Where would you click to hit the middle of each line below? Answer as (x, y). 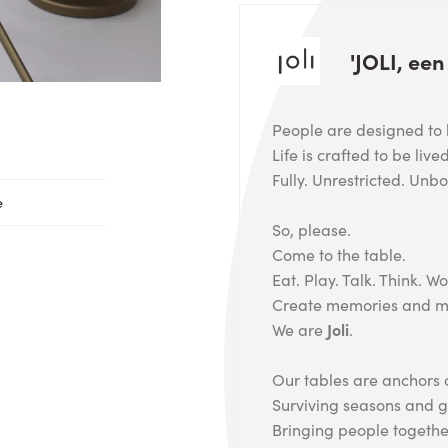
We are (299, 328)
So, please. (311, 228)
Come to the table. (339, 253)
